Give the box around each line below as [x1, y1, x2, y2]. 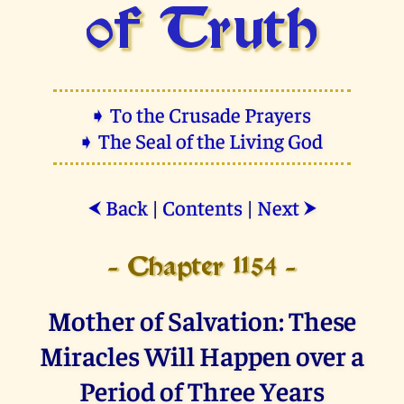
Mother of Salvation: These [48, 301, 356, 337]
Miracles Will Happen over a [40, 336, 364, 372]
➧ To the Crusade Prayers [89, 100, 315, 127]
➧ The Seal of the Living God [78, 126, 326, 153]
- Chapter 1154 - [107, 256, 297, 280]
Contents [161, 193, 243, 220]
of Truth [85, 6, 319, 59]
